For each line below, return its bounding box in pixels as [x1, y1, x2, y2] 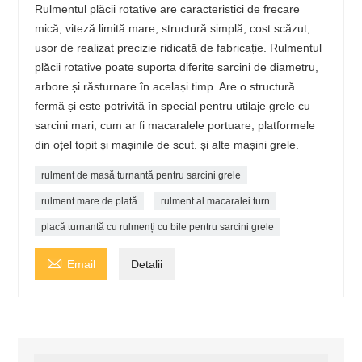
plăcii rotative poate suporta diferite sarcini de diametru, [35, 61, 319, 74]
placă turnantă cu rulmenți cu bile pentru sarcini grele [41, 221, 275, 234]
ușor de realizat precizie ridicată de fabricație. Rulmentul [35, 41, 322, 55]
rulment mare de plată [41, 196, 138, 208]
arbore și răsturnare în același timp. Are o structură [35, 80, 296, 94]
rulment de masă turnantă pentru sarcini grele [41, 170, 242, 182]
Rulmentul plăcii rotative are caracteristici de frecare [35, 2, 301, 16]
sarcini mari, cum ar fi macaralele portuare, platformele [35, 119, 316, 133]
